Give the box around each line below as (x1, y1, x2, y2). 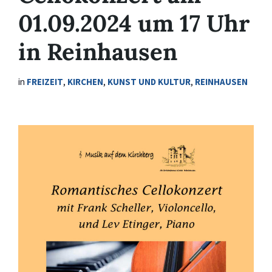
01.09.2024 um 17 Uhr (18, 8, 250, 38)
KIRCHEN (67, 76, 103, 87)
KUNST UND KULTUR (107, 76, 191, 87)
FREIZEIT (27, 76, 63, 87)
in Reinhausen (18, 37, 177, 66)
